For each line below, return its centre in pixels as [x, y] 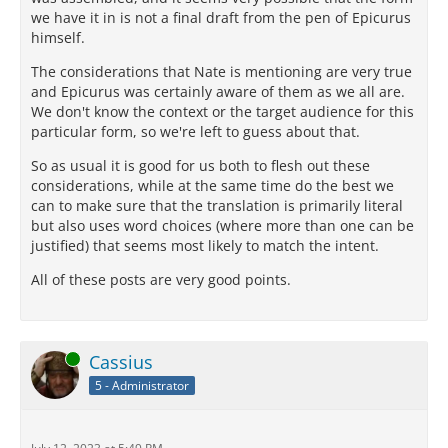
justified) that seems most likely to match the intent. [205, 245]
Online [49, 358]
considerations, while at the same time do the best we [212, 185]
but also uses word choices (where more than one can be [222, 225]
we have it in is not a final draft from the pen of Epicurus [221, 17]
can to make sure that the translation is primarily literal [217, 205]
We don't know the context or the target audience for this [222, 111]
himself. [58, 37]
